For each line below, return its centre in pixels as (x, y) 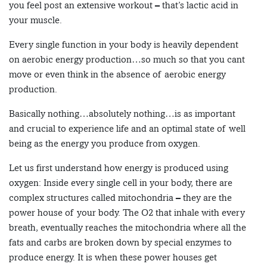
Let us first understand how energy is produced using (119, 168)
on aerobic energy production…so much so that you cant (127, 60)
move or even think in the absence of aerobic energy (117, 74)
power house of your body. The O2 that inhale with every (127, 213)
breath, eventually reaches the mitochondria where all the (128, 228)
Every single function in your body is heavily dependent (124, 45)
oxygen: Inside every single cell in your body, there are (121, 183)
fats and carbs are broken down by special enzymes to (120, 243)
